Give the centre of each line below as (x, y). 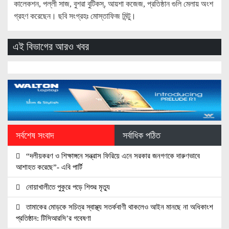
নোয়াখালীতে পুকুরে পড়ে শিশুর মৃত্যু (67, 187)
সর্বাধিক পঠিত (142, 135)
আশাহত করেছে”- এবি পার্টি (49, 167)
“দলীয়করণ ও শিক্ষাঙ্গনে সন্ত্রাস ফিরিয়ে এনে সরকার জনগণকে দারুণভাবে (112, 155)
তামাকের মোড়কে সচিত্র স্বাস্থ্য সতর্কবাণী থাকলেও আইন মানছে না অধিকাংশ (119, 207)
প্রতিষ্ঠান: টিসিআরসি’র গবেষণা (53, 218)
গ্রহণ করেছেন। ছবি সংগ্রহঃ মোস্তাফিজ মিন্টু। (75, 16)
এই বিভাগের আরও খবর (51, 47)
